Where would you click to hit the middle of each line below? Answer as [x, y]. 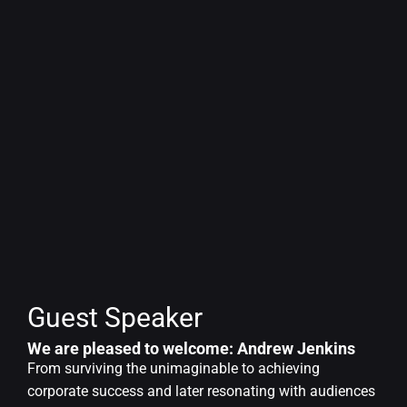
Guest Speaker [115, 318]
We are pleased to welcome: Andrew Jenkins [191, 349]
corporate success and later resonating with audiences [201, 392]
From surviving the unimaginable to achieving [174, 369]
